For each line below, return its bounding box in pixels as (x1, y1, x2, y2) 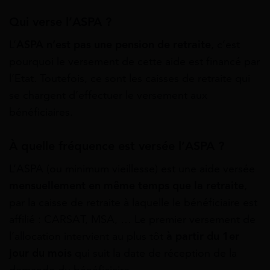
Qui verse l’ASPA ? (9, 14, 111, 30)
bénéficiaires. (9, 105, 73, 119)
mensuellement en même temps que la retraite (9, 179, 244, 193)
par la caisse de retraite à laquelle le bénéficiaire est (9, 196, 257, 210)
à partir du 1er (166, 230, 239, 243)
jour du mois (9, 246, 72, 260)
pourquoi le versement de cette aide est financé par (9, 54, 260, 68)
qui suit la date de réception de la (72, 246, 237, 260)
